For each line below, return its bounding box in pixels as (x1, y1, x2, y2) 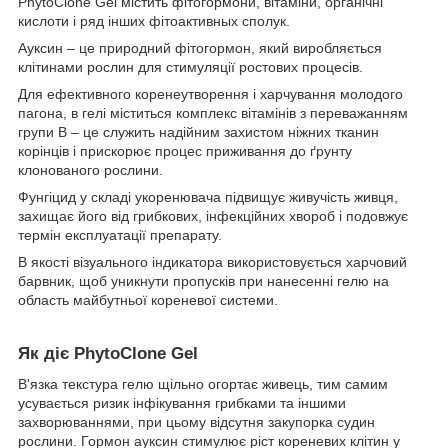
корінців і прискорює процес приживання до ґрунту (18, 142, 352, 159)
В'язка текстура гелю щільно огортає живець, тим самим (18, 375, 388, 392)
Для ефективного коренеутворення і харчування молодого (18, 85, 403, 102)
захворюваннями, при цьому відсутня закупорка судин (18, 413, 375, 430)
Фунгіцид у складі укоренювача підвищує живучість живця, (18, 188, 398, 205)
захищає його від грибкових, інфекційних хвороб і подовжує (18, 207, 408, 224)
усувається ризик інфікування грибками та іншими (18, 394, 346, 411)
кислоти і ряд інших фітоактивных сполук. (18, 12, 290, 29)
